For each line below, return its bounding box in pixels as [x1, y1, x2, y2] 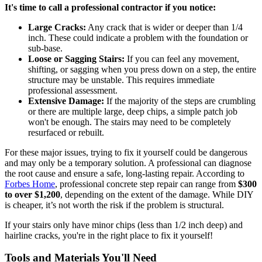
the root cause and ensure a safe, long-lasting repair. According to [5, 168, 244, 178]
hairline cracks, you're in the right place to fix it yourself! [5, 230, 213, 240]
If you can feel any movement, [125, 53, 239, 64]
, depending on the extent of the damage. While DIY [60, 189, 253, 199]
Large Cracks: [28, 22, 86, 32]
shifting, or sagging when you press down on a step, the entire [28, 64, 256, 74]
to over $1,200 [5, 189, 60, 199]
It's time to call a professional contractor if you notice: [5, 2, 216, 12]
